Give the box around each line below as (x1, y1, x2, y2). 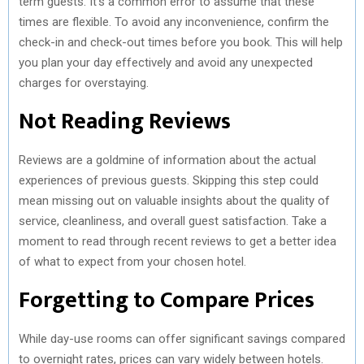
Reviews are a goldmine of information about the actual (19, 152, 316, 167)
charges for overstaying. (19, 75, 149, 90)
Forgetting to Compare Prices (19, 280, 314, 319)
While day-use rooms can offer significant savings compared (19, 331, 345, 346)
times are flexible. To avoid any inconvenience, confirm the (19, 14, 329, 29)
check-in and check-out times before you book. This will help (19, 34, 343, 50)
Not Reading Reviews (19, 102, 231, 141)
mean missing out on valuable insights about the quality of (19, 193, 330, 208)
